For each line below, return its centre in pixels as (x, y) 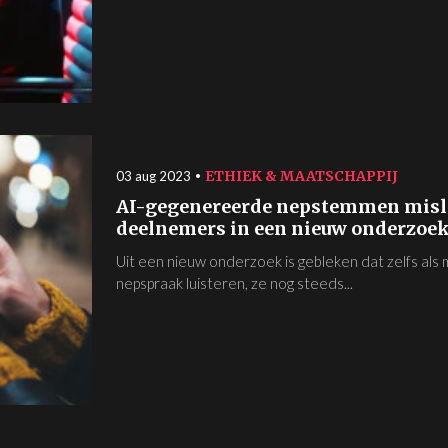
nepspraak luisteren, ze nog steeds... (234, 283)
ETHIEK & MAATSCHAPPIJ (301, 176)
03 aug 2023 (153, 176)
